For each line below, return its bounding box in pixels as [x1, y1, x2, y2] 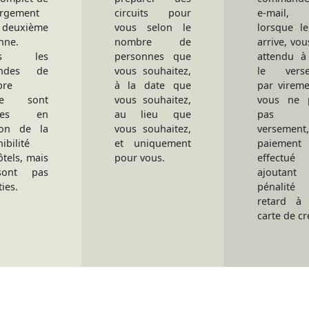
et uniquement [114, 137, 192, 150]
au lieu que [114, 108, 192, 121]
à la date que [114, 79, 192, 92]
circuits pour [114, 6, 192, 19]
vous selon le [114, 21, 192, 34]
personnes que [114, 50, 192, 63]
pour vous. [114, 151, 165, 164]
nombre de [114, 35, 192, 48]
